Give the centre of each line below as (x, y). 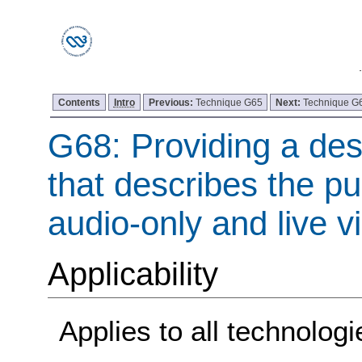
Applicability (133, 274)
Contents (80, 102)
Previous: (172, 102)
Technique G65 (229, 102)
